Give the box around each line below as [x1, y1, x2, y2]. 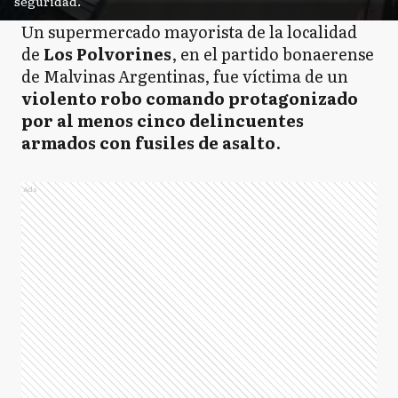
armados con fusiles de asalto [21, 131, 275, 155]
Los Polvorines [40, 42, 171, 66]
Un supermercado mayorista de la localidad [21, 20, 357, 44]
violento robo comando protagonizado [21, 86, 358, 110]
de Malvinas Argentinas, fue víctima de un [21, 64, 348, 88]
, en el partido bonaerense [171, 42, 374, 66]
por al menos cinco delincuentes [21, 108, 304, 132]
